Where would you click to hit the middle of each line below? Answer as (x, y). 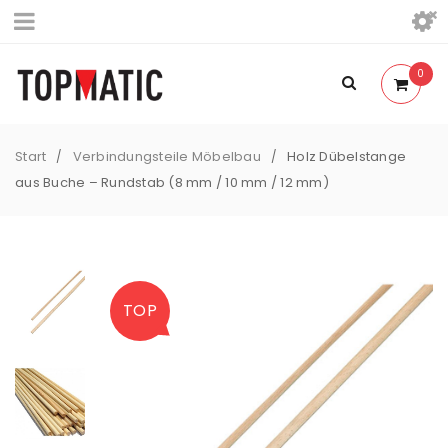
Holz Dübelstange (346, 156)
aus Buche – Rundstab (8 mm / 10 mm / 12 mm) (172, 182)
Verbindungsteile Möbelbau (166, 156)
